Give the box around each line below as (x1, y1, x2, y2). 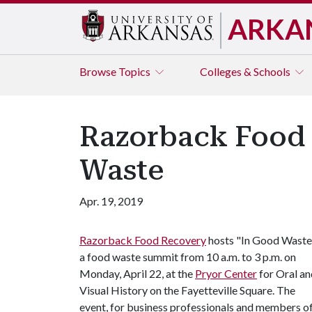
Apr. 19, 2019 (79, 194, 143, 208)
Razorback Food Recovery (79, 233, 206, 247)
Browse (79, 65, 118, 78)
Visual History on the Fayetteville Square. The (79, 283, 295, 297)
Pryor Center (195, 267, 257, 280)
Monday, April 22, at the (79, 267, 195, 280)
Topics (118, 65, 153, 78)
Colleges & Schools (200, 65, 292, 78)
